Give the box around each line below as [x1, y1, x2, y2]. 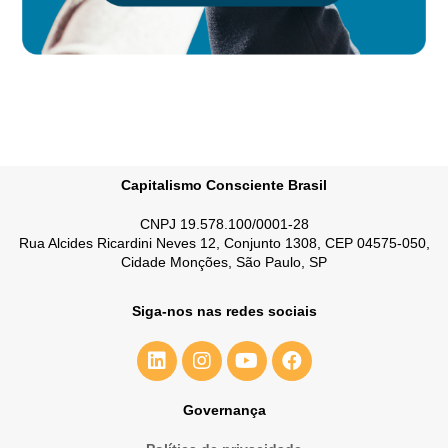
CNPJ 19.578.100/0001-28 [139, 216, 309, 233]
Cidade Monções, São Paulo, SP [121, 254, 327, 271]
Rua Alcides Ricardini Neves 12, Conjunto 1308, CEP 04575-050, [18, 235, 430, 252]
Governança [182, 402, 266, 419]
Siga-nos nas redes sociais [131, 303, 317, 320]
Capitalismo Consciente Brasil [121, 177, 327, 194]
